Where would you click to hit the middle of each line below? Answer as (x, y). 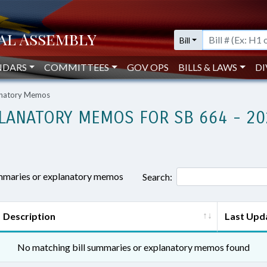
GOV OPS (148, 67)
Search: (157, 176)
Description (29, 216)
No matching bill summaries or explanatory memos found (133, 247)
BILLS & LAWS (208, 67)
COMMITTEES (77, 67)
